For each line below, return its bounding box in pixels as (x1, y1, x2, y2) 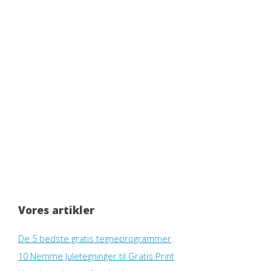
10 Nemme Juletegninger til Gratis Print (18, 249, 174, 262)
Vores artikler (18, 203, 94, 218)
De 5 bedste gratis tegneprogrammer (18, 232, 171, 244)
